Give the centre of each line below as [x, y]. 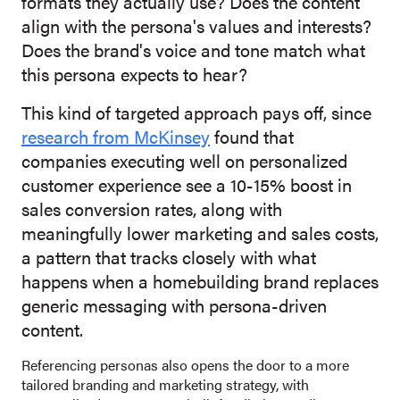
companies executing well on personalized [184, 161]
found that [252, 137]
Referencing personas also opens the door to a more [185, 365]
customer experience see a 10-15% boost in [187, 185]
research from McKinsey [116, 137]
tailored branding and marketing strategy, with [165, 385]
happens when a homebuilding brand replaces [200, 281]
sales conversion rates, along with [152, 209]
